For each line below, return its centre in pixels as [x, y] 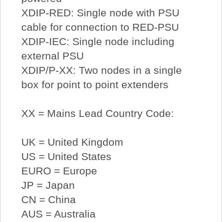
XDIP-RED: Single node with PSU [100, 12]
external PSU [52, 55]
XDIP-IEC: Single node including [98, 41]
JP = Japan [48, 185]
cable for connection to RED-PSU [100, 27]
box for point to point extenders [95, 84]
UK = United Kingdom [72, 142]
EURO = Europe [59, 170]
